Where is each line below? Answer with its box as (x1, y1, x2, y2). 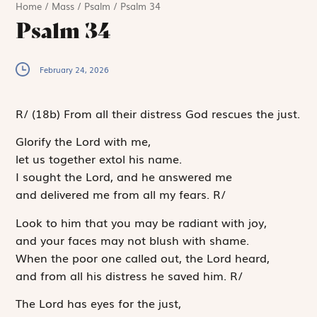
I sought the (16, 168, 86, 185)
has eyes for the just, (64, 294, 182, 311)
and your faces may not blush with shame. (16, 231, 250, 248)
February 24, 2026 (40, 63, 110, 75)
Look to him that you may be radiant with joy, (16, 213, 267, 231)
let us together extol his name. (16, 150, 183, 168)
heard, (231, 248, 270, 266)
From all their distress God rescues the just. (60, 104, 301, 122)
